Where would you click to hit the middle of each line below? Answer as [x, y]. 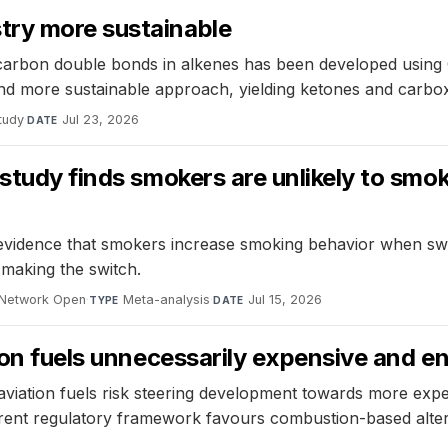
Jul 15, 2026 [285, 300]
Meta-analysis [167, 300]
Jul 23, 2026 [101, 120]
